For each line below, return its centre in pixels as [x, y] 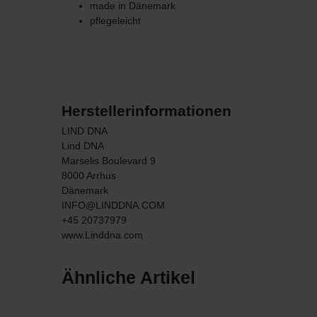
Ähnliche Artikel [128, 277]
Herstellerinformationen [146, 111]
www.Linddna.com [102, 235]
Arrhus [101, 176]
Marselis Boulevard [104, 161]
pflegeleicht [115, 21]
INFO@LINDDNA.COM [113, 206]
